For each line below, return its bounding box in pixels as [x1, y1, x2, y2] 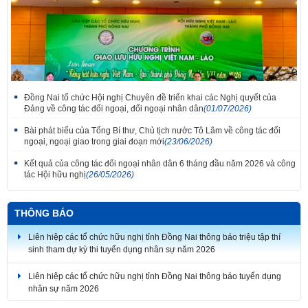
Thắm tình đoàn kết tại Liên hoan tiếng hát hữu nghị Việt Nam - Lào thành [11, 183, 297, 193]
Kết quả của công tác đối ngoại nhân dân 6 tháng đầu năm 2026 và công [24, 159, 296, 169]
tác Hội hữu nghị [24, 170, 86, 180]
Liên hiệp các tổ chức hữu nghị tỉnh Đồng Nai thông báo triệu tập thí [28, 228, 280, 238]
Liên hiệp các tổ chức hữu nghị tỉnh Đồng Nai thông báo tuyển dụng [28, 267, 281, 277]
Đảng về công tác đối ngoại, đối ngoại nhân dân [24, 104, 203, 114]
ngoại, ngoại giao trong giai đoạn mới [24, 137, 164, 147]
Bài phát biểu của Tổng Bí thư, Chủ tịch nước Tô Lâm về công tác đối [24, 126, 280, 136]
